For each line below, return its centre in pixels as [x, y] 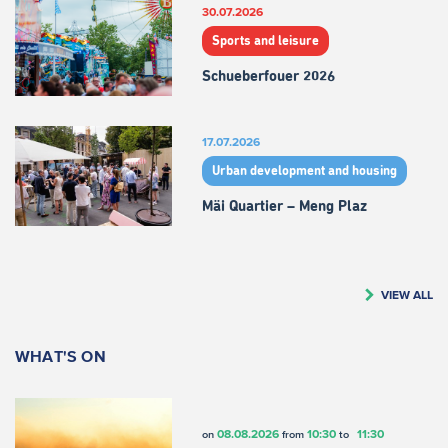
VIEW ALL [407, 294]
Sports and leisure [265, 41]
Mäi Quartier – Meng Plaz [284, 207]
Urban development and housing [304, 171]
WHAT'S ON [60, 355]
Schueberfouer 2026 [268, 77]
